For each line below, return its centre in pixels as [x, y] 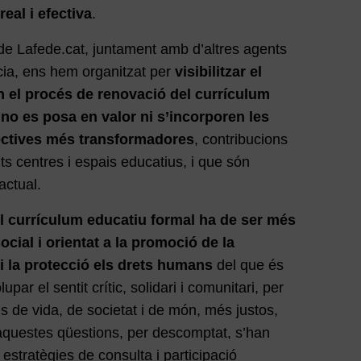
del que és [248, 266]
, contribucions [241, 140]
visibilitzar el [216, 72]
